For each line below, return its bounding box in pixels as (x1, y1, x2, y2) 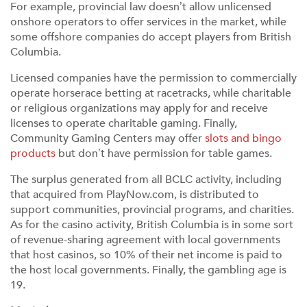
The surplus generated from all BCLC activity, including (10, 172, 282, 187)
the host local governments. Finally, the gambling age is (10, 262, 286, 278)
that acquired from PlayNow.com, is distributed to (10, 187, 259, 202)
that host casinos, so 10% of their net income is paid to (10, 247, 282, 262)
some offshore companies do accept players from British (10, 29, 291, 45)
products (10, 146, 56, 161)
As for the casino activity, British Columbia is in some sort (10, 217, 293, 232)
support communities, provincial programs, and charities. (10, 202, 294, 217)
